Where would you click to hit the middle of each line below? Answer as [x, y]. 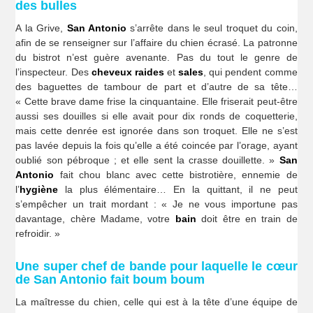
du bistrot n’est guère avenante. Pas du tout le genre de [156, 58]
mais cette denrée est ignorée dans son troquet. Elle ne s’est [156, 131]
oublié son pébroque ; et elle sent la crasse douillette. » [147, 160]
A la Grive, [41, 28]
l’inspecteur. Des [53, 72]
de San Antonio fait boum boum [110, 279]
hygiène [39, 190]
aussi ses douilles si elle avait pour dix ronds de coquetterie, [156, 116]
